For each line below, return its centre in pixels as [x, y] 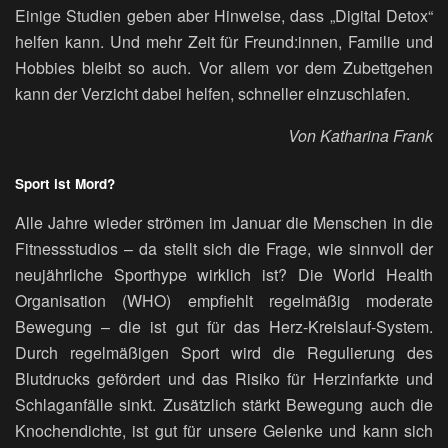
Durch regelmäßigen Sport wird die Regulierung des [224, 353]
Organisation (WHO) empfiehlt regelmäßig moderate [224, 301]
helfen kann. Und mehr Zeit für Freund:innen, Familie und [224, 42]
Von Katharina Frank [360, 136]
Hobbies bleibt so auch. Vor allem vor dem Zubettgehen [224, 68]
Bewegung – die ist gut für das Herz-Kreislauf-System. [224, 327]
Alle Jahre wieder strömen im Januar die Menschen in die [224, 223]
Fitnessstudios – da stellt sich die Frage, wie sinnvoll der [224, 249]
